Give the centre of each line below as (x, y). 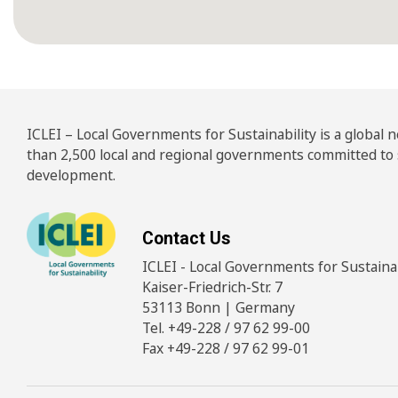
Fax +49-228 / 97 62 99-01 (226, 349)
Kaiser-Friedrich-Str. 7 (212, 287)
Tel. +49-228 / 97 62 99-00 (226, 328)
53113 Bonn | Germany (219, 308)
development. (71, 175)
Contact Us (186, 239)
